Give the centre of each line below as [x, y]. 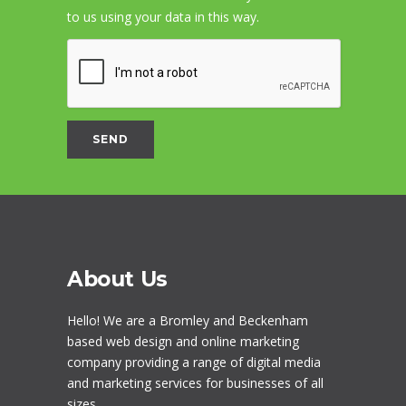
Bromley [184, 321]
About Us [117, 280]
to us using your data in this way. [163, 17]
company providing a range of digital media [194, 362]
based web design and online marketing [183, 342]
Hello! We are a [113, 321]
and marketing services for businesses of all [195, 383]
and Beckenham [259, 321]
